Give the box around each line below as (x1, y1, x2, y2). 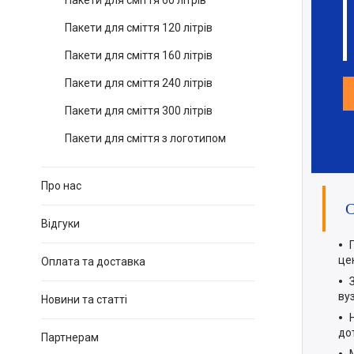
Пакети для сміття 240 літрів (65, 77, 213, 89)
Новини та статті (41, 293, 127, 306)
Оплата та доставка (41, 255, 145, 268)
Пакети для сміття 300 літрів (65, 104, 213, 117)
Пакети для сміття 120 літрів (65, 21, 213, 34)
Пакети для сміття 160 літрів (65, 49, 213, 62)
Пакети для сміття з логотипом (65, 132, 226, 145)
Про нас (41, 179, 81, 192)
